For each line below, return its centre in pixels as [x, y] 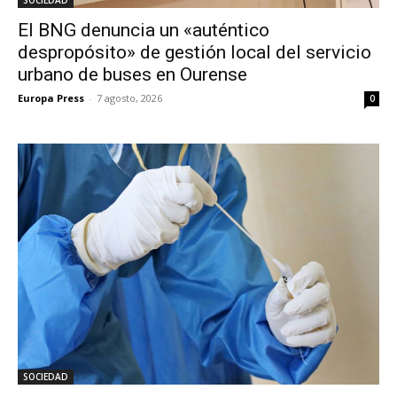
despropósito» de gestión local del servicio [195, 52]
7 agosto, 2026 [129, 98]
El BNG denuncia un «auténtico [144, 30]
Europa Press [51, 98]
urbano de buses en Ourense [132, 74]
